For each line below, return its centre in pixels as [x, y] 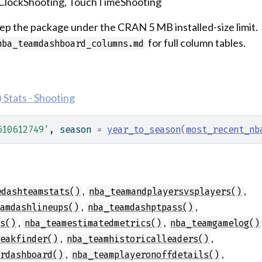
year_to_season [144, 130]
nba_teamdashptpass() [141, 207]
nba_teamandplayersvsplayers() [166, 192]
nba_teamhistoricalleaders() [138, 239]
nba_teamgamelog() [215, 223]
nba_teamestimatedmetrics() [93, 223]
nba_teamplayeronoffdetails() [146, 255]
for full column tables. [196, 43]
